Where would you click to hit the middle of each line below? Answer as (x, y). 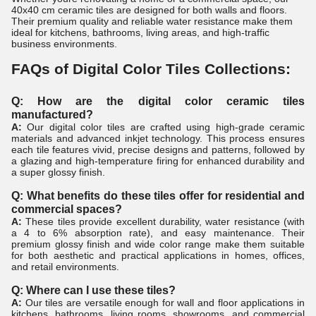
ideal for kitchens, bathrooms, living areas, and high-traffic (140, 33)
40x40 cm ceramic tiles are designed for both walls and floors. (149, 10)
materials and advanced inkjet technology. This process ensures (158, 139)
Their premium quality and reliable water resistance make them (152, 22)
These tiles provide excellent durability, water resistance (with (163, 222)
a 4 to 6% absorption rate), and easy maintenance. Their (158, 233)
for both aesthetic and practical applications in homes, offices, (158, 256)
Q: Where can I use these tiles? (93, 290)
